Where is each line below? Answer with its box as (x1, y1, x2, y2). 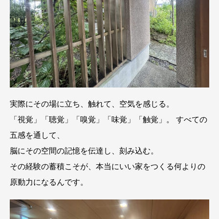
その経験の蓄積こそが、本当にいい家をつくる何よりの (10, 162, 205, 171)
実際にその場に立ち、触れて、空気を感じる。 (10, 100, 174, 109)
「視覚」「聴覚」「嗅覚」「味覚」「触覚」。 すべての (10, 115, 207, 124)
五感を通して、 (10, 131, 65, 140)
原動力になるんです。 (10, 178, 88, 187)
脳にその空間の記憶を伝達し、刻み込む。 (10, 147, 158, 155)
